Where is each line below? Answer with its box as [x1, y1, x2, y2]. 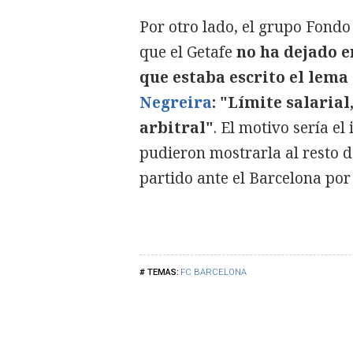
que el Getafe [139, 42, 236, 62]
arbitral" [139, 117, 214, 138]
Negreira [139, 92, 212, 113]
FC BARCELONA [180, 267, 247, 277]
